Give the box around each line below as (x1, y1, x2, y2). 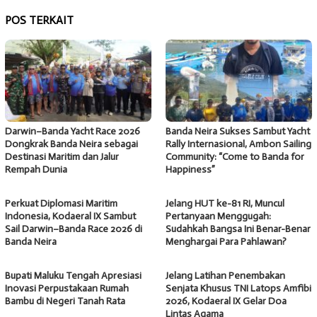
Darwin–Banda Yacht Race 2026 (5, 125, 140, 137)
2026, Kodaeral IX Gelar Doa (166, 294, 287, 307)
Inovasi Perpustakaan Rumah (5, 282, 129, 294)
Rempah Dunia (5, 163, 67, 175)
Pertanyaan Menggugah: (166, 209, 271, 222)
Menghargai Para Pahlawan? (166, 235, 287, 248)
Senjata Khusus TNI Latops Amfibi (166, 282, 311, 294)
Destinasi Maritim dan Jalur (5, 150, 119, 163)
